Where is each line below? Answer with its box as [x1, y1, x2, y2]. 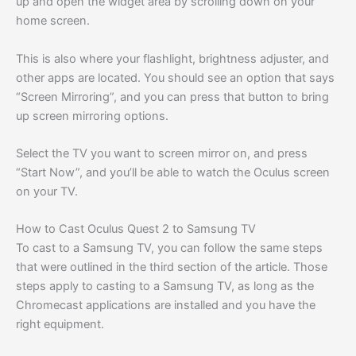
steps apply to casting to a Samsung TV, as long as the [16, 279, 314, 294]
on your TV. [16, 184, 78, 199]
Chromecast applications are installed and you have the [16, 298, 315, 313]
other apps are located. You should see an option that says [16, 70, 335, 85]
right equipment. [16, 317, 104, 332]
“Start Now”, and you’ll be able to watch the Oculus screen [16, 164, 330, 180]
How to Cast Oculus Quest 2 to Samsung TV [16, 222, 256, 237]
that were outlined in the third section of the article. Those [16, 260, 327, 275]
